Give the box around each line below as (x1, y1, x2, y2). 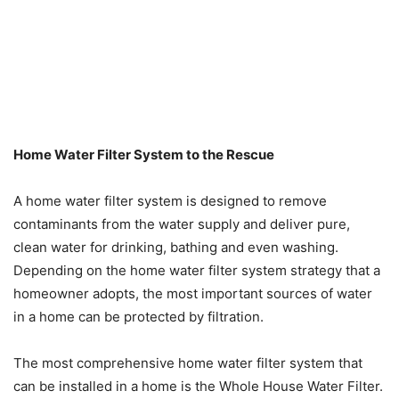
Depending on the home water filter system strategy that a (13, 262, 380, 280)
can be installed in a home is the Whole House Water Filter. (13, 378, 383, 395)
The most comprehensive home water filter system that (13, 354, 362, 372)
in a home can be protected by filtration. (13, 308, 264, 326)
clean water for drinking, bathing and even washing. (13, 239, 338, 256)
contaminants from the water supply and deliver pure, (13, 216, 350, 233)
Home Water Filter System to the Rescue (13, 146, 274, 164)
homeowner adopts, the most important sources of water (13, 285, 372, 303)
